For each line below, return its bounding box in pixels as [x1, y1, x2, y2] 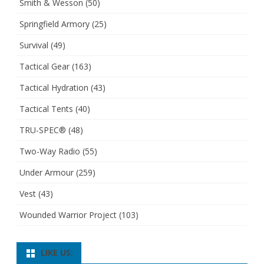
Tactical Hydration [19, 82, 88, 94]
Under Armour [19, 167, 74, 179]
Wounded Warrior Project [19, 209, 117, 221]
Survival [19, 39, 48, 51]
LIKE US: [41, 247, 73, 259]
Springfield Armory [19, 18, 90, 30]
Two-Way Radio [19, 146, 80, 157]
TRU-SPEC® [19, 124, 66, 136]
